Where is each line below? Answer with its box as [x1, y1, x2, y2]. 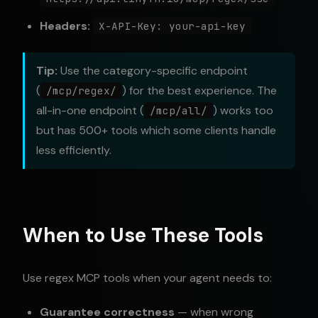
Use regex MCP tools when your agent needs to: [23, 270, 272, 285]
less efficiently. [36, 143, 111, 158]
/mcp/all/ [150, 104, 207, 117]
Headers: [40, 18, 90, 33]
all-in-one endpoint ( [36, 103, 144, 118]
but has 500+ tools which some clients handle [36, 123, 276, 138]
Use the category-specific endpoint [57, 63, 248, 78]
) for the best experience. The [122, 83, 277, 98]
